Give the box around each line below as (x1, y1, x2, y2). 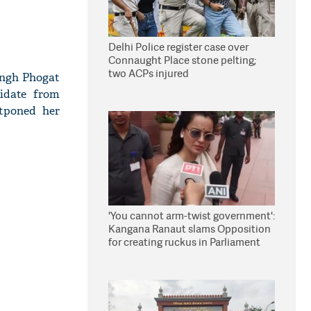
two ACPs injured (108, 66, 189, 81)
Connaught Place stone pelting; (108, 53, 256, 67)
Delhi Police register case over (108, 40, 249, 54)
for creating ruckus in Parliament (108, 235, 260, 249)
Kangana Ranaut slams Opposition (108, 221, 271, 236)
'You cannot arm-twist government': (108, 208, 275, 223)
